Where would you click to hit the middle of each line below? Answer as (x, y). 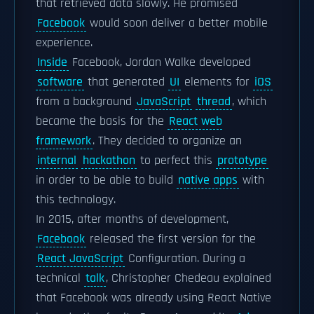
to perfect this (176, 161)
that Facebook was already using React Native (153, 298)
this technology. (76, 200)
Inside (52, 62)
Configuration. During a (185, 259)
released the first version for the (171, 239)
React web (196, 121)
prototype (242, 161)
